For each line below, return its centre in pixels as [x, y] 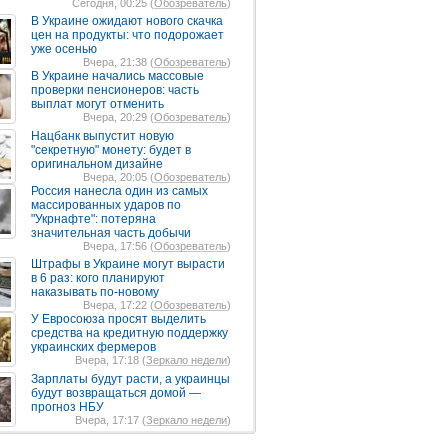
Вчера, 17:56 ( [118, 246]
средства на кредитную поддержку [129, 333]
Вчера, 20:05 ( [118, 177]
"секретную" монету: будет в [111, 150]
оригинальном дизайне [97, 164]
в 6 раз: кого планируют [98, 278]
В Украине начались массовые [117, 76]
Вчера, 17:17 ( [110, 420]
